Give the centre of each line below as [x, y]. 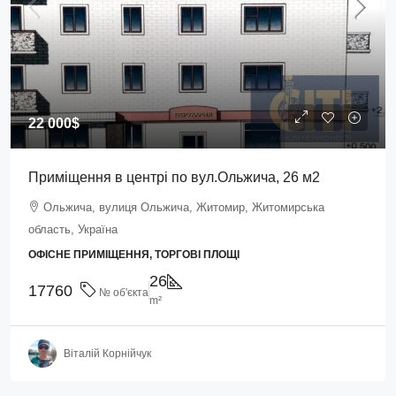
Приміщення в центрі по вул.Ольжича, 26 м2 [174, 177]
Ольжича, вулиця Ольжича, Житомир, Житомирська [184, 207]
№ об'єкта [122, 293]
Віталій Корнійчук [107, 353]
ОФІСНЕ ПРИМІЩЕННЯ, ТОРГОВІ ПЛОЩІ [134, 255]
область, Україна [73, 229]
